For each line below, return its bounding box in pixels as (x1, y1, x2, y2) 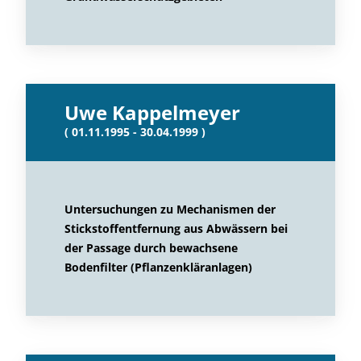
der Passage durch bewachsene (64, 240, 238, 255)
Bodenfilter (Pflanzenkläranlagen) (64, 259, 252, 275)
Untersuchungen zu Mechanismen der (64, 201, 276, 217)
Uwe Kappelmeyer (64, 99, 240, 126)
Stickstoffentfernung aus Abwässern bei (64, 221, 288, 236)
